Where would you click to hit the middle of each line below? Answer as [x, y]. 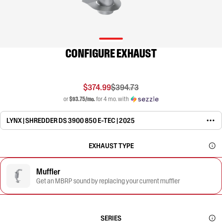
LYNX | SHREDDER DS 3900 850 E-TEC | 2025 [71, 120]
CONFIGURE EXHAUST [111, 53]
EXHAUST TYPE [111, 146]
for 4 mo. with [112, 99]
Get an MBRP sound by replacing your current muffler [108, 181]
